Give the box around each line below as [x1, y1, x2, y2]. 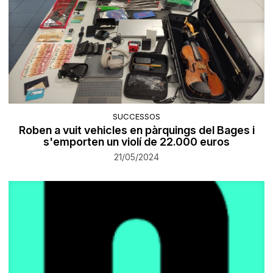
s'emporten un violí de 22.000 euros [43, 135, 230, 149]
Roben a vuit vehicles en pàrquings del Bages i [18, 124, 255, 137]
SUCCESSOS [113, 112, 160, 122]
